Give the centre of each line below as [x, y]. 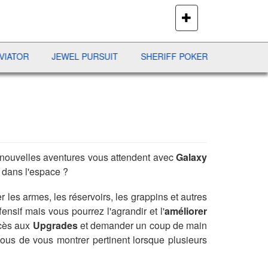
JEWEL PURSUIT [50, 57]
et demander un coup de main [142, 225]
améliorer [186, 211]
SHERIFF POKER [140, 57]
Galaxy [192, 157]
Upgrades [55, 225]
